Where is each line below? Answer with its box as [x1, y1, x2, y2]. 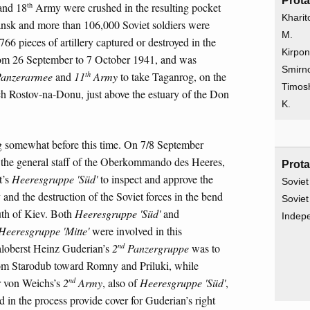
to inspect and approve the [98, 172, 213, 187]
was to [189, 241, 220, 256]
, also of [102, 275, 140, 291]
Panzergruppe [125, 241, 189, 256]
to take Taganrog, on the [118, 69, 226, 84]
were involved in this [89, 224, 182, 239]
